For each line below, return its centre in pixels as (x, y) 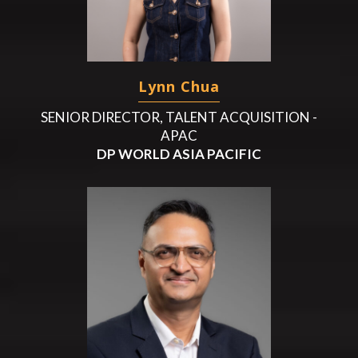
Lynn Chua (179, 86)
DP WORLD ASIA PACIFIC (179, 153)
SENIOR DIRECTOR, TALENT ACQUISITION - (179, 117)
